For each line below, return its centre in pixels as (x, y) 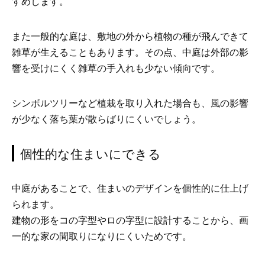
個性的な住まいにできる (91, 153)
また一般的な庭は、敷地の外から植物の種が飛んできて (130, 36)
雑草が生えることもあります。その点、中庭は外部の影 (130, 52)
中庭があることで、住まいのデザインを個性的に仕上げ (130, 188)
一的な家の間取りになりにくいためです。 (102, 236)
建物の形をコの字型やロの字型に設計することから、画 (130, 220)
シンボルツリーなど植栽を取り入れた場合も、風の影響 (130, 103)
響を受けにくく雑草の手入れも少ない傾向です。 (116, 68)
